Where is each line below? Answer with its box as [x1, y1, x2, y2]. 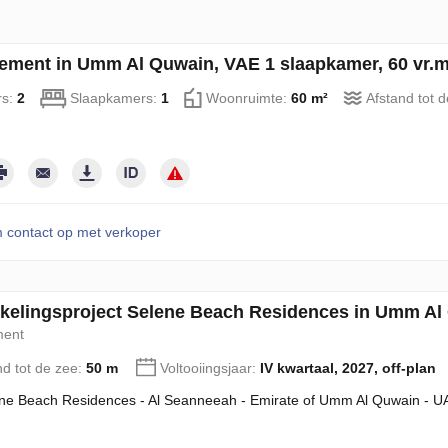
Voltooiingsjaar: [159, 360, 260, 376]
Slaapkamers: [69, 90, 161, 106]
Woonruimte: [205, 90, 291, 106]
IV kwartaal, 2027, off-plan [259, 360, 436, 376]
